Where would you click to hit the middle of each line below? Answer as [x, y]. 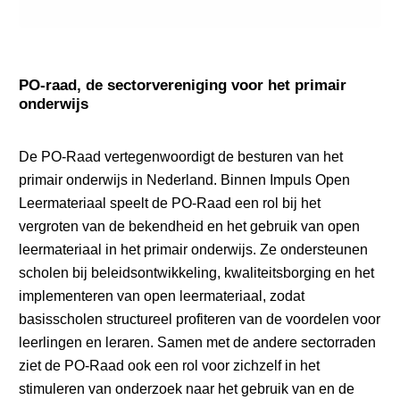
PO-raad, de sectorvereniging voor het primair [183, 85]
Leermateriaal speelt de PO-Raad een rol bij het [170, 202]
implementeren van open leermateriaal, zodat [162, 295]
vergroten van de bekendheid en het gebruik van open [190, 225]
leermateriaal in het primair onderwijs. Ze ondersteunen [194, 249]
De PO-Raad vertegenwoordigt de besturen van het [181, 156]
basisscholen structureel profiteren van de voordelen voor [200, 318]
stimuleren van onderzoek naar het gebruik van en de [187, 388]
